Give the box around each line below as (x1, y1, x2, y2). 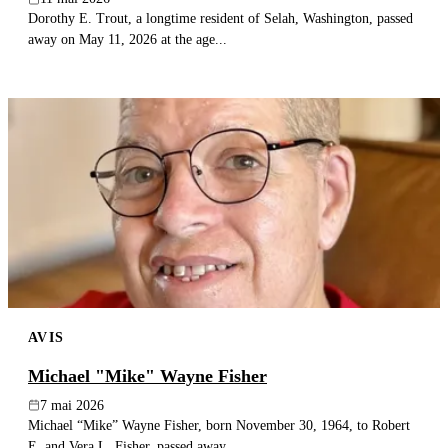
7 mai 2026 (40, 397, 104, 413)
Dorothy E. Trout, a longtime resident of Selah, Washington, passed (28, 10, 413, 27)
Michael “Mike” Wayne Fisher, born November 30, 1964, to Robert (28, 416, 410, 433)
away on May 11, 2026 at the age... (28, 31, 227, 48)
